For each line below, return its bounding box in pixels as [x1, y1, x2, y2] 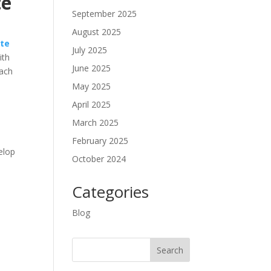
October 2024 [72, 153, 126, 165]
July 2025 [72, 44, 108, 56]
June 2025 [72, 62, 111, 74]
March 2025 [72, 117, 119, 128]
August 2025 [72, 26, 122, 38]
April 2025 [72, 99, 111, 110]
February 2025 [72, 135, 129, 146]
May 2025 [72, 80, 111, 92]
